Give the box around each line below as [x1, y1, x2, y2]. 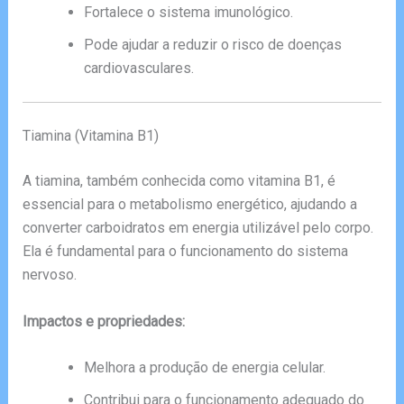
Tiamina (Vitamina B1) [22, 127, 159, 145]
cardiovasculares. [83, 60, 194, 78]
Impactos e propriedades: [22, 312, 185, 330]
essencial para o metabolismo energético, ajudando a [22, 196, 357, 214]
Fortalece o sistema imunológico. [83, 4, 293, 22]
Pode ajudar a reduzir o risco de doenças [83, 36, 342, 54]
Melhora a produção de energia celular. [83, 359, 326, 377]
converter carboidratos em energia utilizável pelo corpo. [22, 219, 373, 237]
